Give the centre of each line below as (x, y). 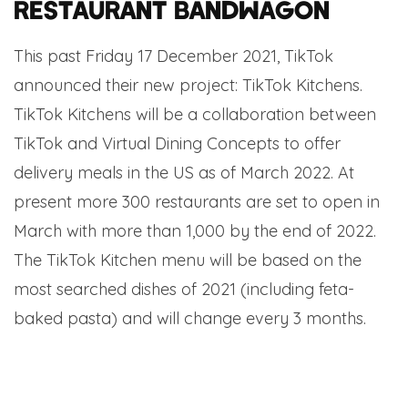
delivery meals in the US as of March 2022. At (184, 173)
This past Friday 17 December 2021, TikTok (173, 56)
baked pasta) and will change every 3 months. (190, 319)
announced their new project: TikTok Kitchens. (188, 86)
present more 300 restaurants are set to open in (197, 202)
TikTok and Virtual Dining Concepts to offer (177, 144)
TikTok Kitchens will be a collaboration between (195, 115)
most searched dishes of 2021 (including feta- (184, 290)
